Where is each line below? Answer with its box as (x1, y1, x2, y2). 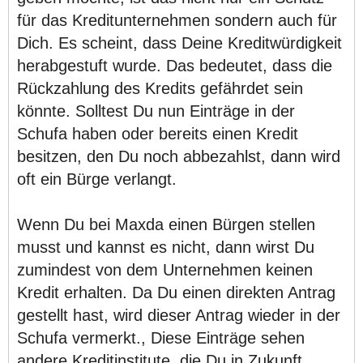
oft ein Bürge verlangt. (17, 169, 177, 188)
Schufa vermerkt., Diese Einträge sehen (17, 328, 305, 347)
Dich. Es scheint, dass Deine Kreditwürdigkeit (17, 33, 342, 52)
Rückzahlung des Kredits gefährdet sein (17, 79, 303, 97)
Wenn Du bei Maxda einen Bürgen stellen (17, 215, 315, 233)
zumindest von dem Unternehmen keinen (17, 260, 313, 279)
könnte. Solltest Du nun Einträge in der (17, 101, 295, 120)
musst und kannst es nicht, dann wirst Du (17, 237, 314, 256)
